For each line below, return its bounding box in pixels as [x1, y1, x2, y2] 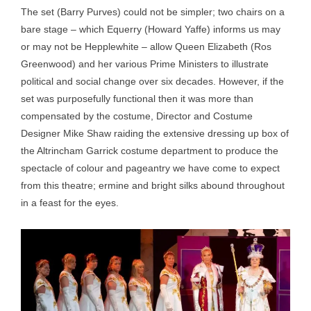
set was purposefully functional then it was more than [21, 93, 253, 104]
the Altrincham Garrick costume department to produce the [21, 145, 278, 156]
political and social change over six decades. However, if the [21, 76, 284, 87]
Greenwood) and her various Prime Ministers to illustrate [21, 58, 269, 69]
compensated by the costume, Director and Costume [21, 110, 253, 121]
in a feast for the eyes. [21, 197, 119, 208]
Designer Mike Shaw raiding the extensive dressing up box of [21, 128, 289, 139]
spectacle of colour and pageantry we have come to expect [21, 162, 280, 174]
